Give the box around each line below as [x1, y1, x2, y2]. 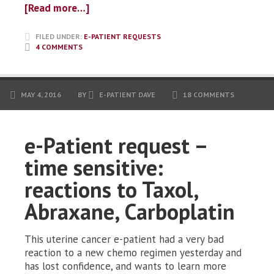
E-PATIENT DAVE [99, 90, 155, 100]
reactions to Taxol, [24, 175, 198, 204]
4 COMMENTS [35, 42, 83, 52]
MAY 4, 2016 [21, 90, 61, 100]
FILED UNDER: [35, 32, 84, 42]
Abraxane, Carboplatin [24, 197, 235, 226]
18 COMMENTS [183, 90, 234, 100]
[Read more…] [24, 1, 89, 15]
